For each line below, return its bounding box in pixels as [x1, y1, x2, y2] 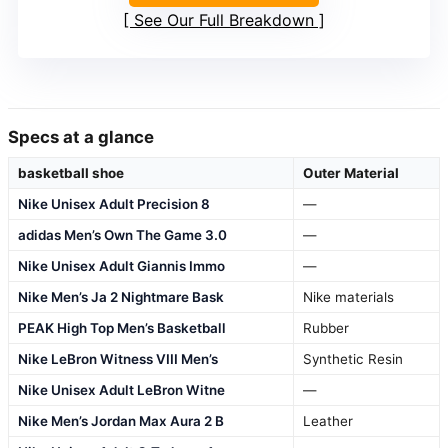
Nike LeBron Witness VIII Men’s [18, 350, 218, 367]
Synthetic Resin [303, 350, 403, 367]
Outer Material [303, 164, 399, 181]
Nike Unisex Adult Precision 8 [18, 195, 210, 212]
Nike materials [303, 288, 394, 305]
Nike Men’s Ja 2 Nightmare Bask [18, 288, 224, 305]
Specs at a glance [8, 126, 154, 147]
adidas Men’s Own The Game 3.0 [18, 226, 227, 243]
